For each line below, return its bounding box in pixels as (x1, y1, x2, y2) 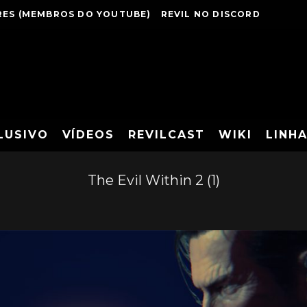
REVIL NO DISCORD (160, 9, 260, 19)
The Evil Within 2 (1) (87, 172, 220, 188)
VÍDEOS (62, 128, 115, 141)
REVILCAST (128, 128, 206, 141)
